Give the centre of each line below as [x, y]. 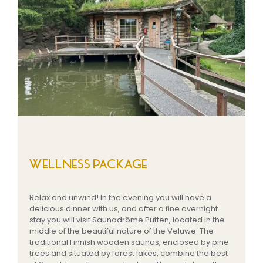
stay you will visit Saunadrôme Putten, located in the [127, 220]
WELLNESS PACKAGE [89, 164]
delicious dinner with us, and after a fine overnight [124, 208]
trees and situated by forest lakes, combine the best [129, 253]
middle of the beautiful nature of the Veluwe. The [122, 231]
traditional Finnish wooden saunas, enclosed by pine [129, 242]
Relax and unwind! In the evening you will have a [120, 197]
